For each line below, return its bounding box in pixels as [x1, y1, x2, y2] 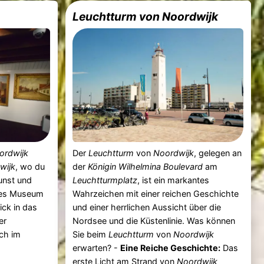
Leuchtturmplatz [72, 174, 138, 185]
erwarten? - [72, 242, 121, 253]
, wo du [15, 161, 45, 171]
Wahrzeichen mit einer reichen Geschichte [72, 188, 239, 199]
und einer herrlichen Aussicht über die [72, 202, 222, 212]
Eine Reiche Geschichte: [120, 242, 221, 253]
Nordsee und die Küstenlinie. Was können [72, 215, 236, 226]
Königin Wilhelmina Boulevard [88, 161, 203, 171]
